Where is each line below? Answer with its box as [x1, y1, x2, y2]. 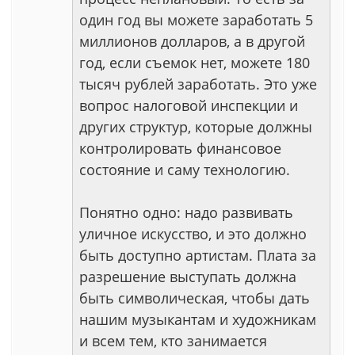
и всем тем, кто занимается [79, 331, 267, 350]
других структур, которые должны [79, 117, 312, 136]
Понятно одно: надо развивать [79, 203, 293, 222]
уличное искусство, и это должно [79, 224, 307, 243]
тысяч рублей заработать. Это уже [79, 74, 317, 94]
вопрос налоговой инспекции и [79, 96, 298, 115]
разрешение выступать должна [79, 267, 296, 286]
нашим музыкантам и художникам [79, 310, 316, 329]
